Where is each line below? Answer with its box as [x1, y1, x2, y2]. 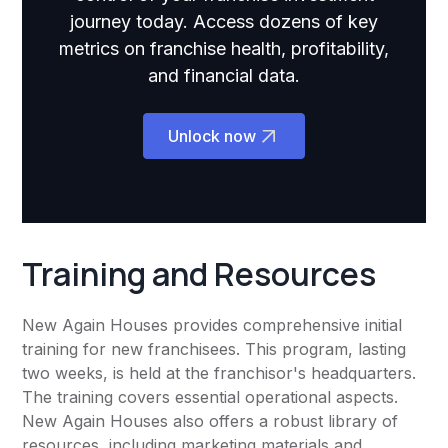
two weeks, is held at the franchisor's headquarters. [22, 363, 417, 384]
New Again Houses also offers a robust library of [22, 411, 399, 432]
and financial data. [148, 65, 300, 87]
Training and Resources [22, 252, 377, 297]
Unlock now [168, 126, 256, 147]
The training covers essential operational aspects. [22, 387, 399, 408]
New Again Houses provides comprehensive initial [22, 315, 403, 336]
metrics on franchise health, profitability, [59, 38, 389, 60]
